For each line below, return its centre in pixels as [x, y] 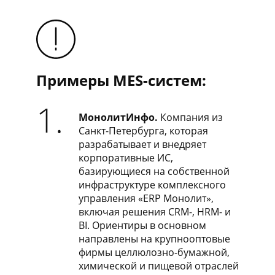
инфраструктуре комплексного [152, 184]
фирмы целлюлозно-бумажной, [154, 252]
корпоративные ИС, [126, 157]
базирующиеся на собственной [154, 171]
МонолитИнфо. [118, 117]
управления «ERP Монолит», [146, 198]
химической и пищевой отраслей [158, 265]
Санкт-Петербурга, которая [143, 130]
